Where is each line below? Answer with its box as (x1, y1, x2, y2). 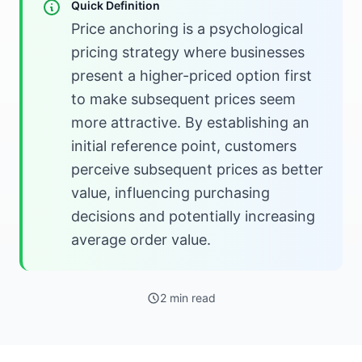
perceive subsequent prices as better (71, 161, 323, 178)
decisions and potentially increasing (71, 208, 315, 225)
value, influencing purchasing (71, 184, 270, 201)
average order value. (71, 231, 211, 248)
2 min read (159, 291, 216, 305)
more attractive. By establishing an (71, 114, 309, 131)
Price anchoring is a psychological (71, 20, 303, 37)
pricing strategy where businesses (71, 44, 305, 61)
